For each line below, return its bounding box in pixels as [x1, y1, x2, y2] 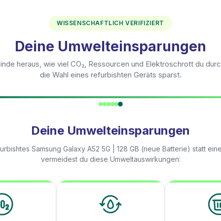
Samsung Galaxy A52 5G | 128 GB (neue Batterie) [32, 145, 190, 153]
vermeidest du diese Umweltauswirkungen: [40, 155, 181, 163]
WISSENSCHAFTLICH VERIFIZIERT [57, 19, 164, 27]
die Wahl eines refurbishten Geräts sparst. [39, 70, 182, 79]
